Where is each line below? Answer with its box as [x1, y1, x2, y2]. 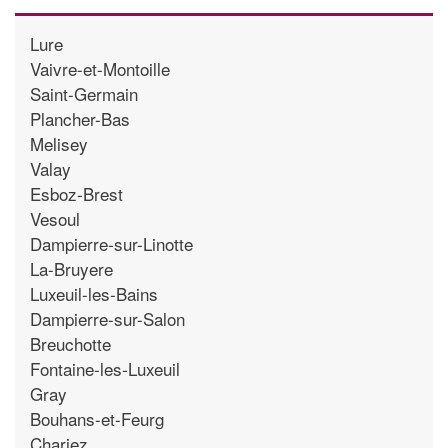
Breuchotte [30, 330, 111, 356]
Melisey [30, 130, 88, 156]
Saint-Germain [30, 80, 138, 106]
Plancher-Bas [30, 105, 130, 131]
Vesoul [30, 205, 80, 231]
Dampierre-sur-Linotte [30, 230, 193, 256]
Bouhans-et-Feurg [30, 405, 164, 431]
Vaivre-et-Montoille [30, 55, 170, 81]
